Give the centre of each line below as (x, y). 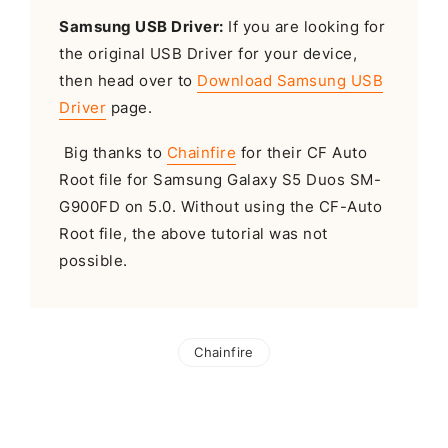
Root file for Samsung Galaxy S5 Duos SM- (220, 179)
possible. (93, 260)
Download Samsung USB (290, 80)
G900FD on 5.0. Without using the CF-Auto (221, 206)
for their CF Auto (302, 152)
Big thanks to (113, 152)
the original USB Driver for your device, (208, 53)
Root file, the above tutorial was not (193, 233)
